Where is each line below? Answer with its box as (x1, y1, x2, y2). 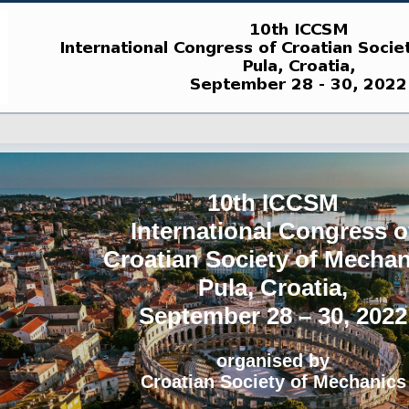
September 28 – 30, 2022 (139, 302, 407, 330)
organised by (216, 351, 330, 371)
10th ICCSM (207, 189, 339, 216)
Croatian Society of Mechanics (140, 372, 406, 392)
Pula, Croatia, (198, 274, 348, 301)
